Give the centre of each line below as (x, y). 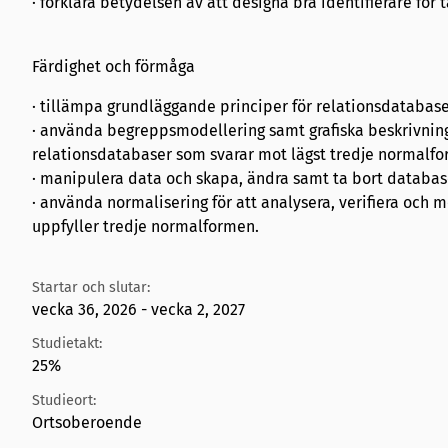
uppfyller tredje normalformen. (145, 227)
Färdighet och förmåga (113, 67)
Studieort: (64, 400)
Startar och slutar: (91, 287)
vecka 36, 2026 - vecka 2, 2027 (138, 309)
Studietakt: (67, 344)
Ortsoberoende (87, 422)
